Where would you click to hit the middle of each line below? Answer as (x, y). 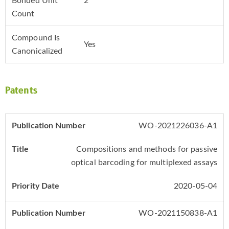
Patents (21, 91)
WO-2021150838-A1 (178, 213)
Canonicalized (37, 51)
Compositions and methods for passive (147, 150)
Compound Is (36, 38)
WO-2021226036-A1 (178, 126)
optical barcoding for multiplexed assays (144, 163)
